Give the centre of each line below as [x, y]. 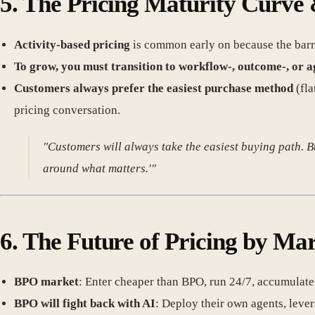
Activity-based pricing [72, 44]
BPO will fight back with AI [85, 304]
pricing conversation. [67, 110]
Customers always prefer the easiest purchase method [154, 88]
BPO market [46, 282]
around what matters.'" [100, 169]
